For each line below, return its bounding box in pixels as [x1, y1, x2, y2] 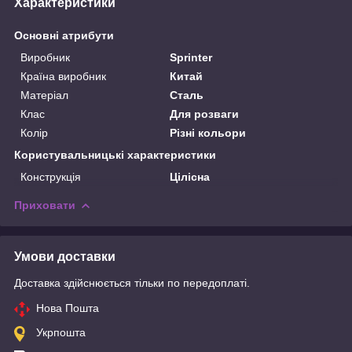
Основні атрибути [14, 28, 114, 42]
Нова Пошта [36, 301, 99, 314]
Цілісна [170, 170, 211, 183]
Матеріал [20, 88, 68, 101]
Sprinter [170, 50, 213, 64]
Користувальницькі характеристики [14, 148, 216, 161]
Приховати [14, 198, 75, 211]
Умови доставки [14, 249, 115, 263]
